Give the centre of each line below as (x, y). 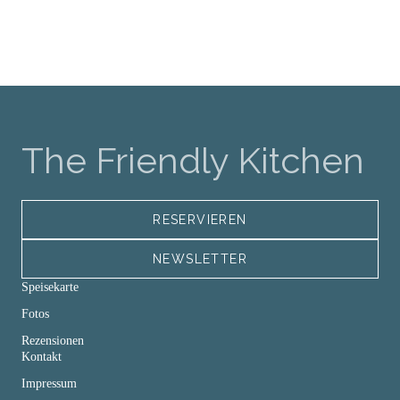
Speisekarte (50, 287)
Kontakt (42, 357)
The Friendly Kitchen (193, 160)
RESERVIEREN (200, 220)
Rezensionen (53, 341)
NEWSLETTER (200, 259)
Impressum (49, 383)
